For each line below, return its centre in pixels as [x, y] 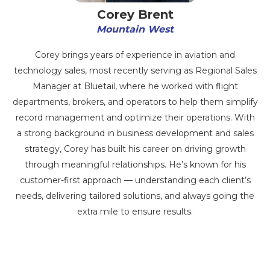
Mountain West [135, 29]
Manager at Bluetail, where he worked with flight [135, 86]
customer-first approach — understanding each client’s [135, 180]
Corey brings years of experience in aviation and [135, 55]
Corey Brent [135, 14]
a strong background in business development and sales [135, 133]
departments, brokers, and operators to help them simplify [135, 102]
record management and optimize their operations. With [135, 118]
